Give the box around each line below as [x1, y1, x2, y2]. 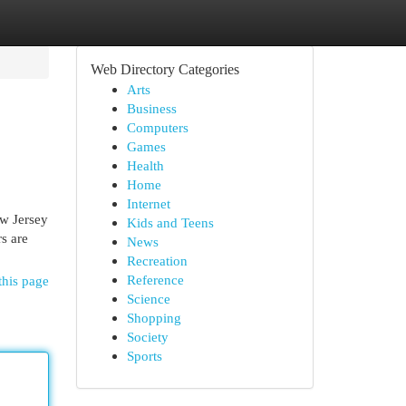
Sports [126, 348, 162, 363]
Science [126, 291, 170, 306]
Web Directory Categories [90, 62, 239, 77]
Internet [126, 196, 170, 211]
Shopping [126, 310, 181, 325]
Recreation [126, 253, 188, 268]
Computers [126, 120, 188, 135]
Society [126, 329, 169, 344]
